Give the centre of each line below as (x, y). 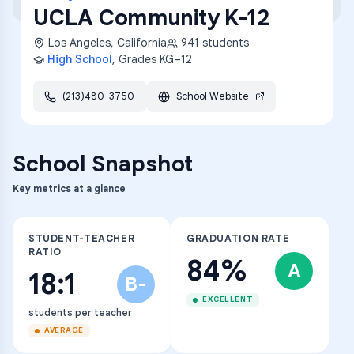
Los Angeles (79, 43)
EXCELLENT (228, 299)
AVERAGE (64, 330)
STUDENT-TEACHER (82, 239)
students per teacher (80, 313)
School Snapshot (103, 164)
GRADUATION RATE (238, 239)
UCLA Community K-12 (151, 18)
